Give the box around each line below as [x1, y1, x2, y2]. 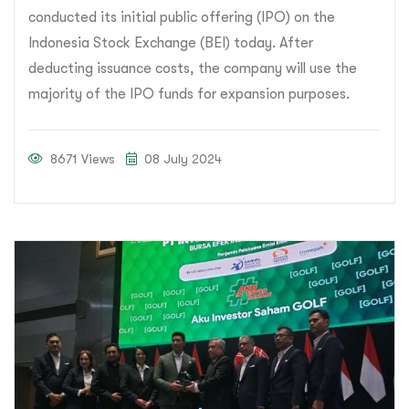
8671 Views [47, 151, 115, 166]
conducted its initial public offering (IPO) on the [28, 8, 335, 26]
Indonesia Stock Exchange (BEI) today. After [28, 34, 313, 51]
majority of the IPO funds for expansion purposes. [28, 85, 350, 102]
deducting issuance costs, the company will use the [28, 59, 357, 77]
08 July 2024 [141, 151, 222, 166]
